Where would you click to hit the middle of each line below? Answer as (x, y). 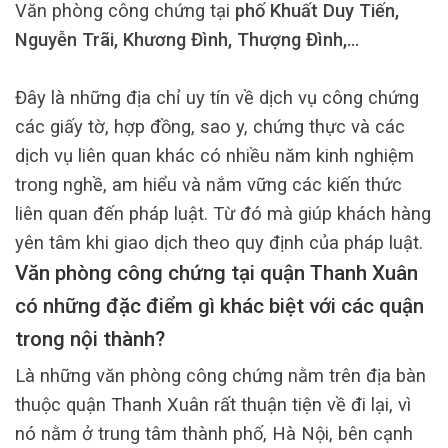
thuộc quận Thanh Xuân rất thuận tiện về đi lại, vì (213, 404)
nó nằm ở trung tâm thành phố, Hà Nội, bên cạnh (214, 433)
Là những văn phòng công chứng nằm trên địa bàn (220, 375)
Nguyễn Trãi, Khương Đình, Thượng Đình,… (187, 40)
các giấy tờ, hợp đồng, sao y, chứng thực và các (210, 127)
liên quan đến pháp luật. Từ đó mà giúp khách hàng (223, 214)
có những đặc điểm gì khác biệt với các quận (219, 306)
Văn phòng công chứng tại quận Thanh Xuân (216, 273)
